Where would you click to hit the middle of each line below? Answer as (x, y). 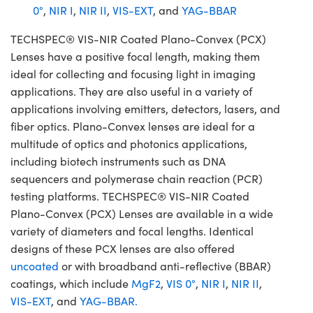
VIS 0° (181, 283)
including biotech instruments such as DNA (118, 161)
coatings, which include (71, 283)
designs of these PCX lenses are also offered (123, 248)
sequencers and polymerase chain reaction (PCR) (137, 178)
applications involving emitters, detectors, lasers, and (145, 108)
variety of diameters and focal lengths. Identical (132, 231)
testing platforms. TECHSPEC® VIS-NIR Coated (130, 196)
